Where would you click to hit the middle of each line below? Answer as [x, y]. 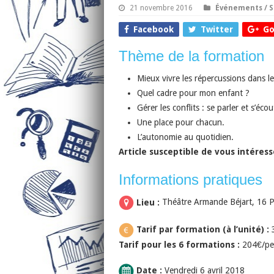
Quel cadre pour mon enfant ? [193, 93]
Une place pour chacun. [180, 123]
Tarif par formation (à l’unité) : [202, 230]
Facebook [153, 30]
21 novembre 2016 [161, 8]
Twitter [217, 30]
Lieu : [148, 202]
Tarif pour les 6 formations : [180, 245]
